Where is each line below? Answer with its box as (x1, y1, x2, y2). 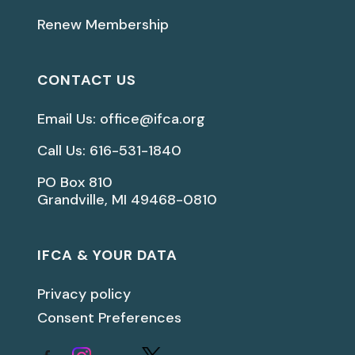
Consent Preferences (37, 308, 182, 328)
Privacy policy (37, 284, 132, 304)
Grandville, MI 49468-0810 (37, 190, 218, 210)
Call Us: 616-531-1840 (37, 141, 182, 161)
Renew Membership (37, 15, 170, 35)
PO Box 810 (37, 173, 113, 193)
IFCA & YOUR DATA (37, 246, 178, 265)
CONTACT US (37, 71, 137, 90)
